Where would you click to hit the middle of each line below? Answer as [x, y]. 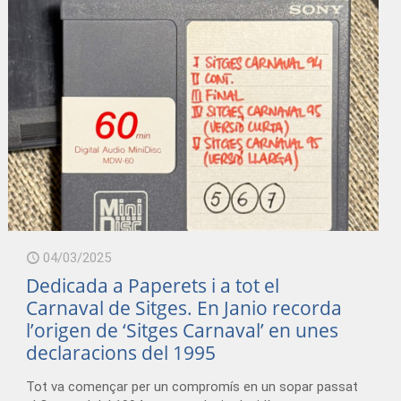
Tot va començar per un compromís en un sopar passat [192, 386]
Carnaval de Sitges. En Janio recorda [184, 307]
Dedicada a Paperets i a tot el [153, 285]
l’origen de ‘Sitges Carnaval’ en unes [183, 330]
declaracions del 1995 [121, 352]
